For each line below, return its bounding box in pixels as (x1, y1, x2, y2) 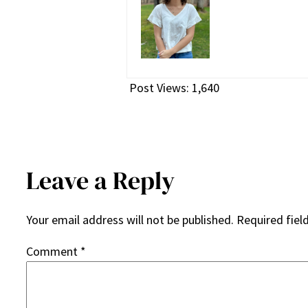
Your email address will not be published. (26, 212, 234, 228)
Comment (26, 243, 80, 260)
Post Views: (129, 80, 189, 96)
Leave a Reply (26, 164, 175, 198)
